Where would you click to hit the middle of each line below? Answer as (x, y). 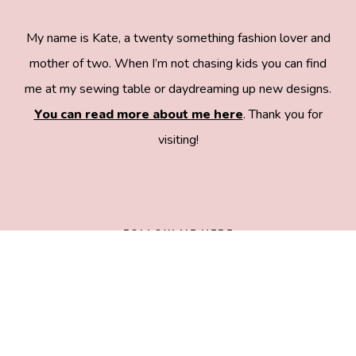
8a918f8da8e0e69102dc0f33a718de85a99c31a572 (178, 190)
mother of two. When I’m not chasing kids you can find (178, 64)
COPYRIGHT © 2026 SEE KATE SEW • (178, 335)
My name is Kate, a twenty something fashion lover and (178, 39)
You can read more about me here (138, 115)
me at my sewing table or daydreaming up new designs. (178, 89)
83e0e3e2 (178, 215)
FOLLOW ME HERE (178, 233)
